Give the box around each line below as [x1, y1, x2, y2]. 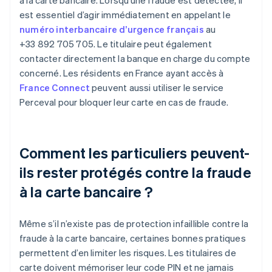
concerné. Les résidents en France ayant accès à [19, 67, 224, 80]
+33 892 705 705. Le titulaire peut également [19, 38, 212, 50]
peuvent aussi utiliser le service [89, 81, 224, 94]
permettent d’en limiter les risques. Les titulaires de [19, 246, 236, 259]
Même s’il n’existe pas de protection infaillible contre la [19, 217, 249, 230]
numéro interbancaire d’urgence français [19, 23, 204, 36]
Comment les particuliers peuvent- [19, 143, 250, 163]
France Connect [19, 81, 90, 94]
